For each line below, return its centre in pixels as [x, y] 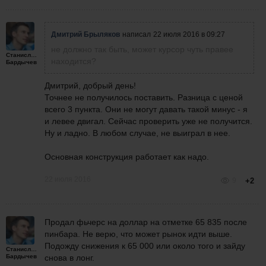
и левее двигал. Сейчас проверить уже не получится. [148, 121]
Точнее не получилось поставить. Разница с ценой [144, 98]
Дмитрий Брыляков [85, 35]
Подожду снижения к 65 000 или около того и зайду [145, 246]
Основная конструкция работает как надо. [127, 157]
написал [137, 35]
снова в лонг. [69, 258]
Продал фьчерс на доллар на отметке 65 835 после [146, 222]
